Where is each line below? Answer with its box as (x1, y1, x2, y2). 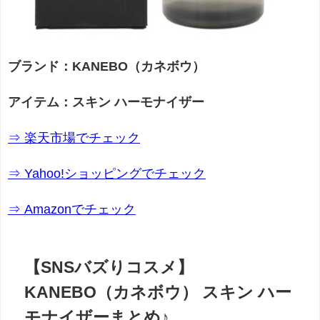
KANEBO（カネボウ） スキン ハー (24, 283, 292, 300)
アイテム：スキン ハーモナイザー (8, 96, 204, 109)
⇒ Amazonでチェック (8, 203, 136, 216)
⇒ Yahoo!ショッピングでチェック (8, 167, 206, 181)
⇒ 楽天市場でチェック (8, 131, 140, 145)
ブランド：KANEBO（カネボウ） (8, 60, 205, 74)
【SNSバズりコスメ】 (24, 258, 194, 275)
